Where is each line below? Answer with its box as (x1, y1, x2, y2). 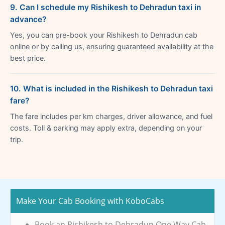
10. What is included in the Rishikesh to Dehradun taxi (10, 83, 213, 93)
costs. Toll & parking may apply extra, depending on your (10, 123, 202, 133)
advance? (10, 14, 46, 24)
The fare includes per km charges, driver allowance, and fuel (10, 111, 212, 121)
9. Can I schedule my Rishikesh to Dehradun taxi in (10, 2, 201, 12)
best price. (10, 53, 46, 63)
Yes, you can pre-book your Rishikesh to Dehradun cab (10, 30, 197, 40)
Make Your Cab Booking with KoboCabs (16, 195, 164, 206)
